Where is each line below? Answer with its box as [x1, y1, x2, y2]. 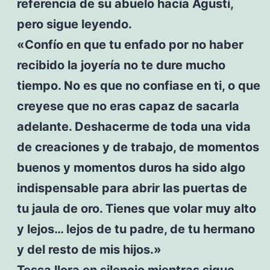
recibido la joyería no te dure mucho [16, 57, 225, 72]
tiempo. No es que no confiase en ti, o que [16, 78, 260, 93]
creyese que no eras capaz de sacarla [16, 98, 239, 113]
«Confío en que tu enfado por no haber [16, 37, 243, 52]
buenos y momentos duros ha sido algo [16, 160, 245, 175]
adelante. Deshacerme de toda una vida [16, 119, 251, 134]
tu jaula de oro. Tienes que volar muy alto [16, 201, 256, 216]
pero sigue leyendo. [16, 16, 132, 31]
